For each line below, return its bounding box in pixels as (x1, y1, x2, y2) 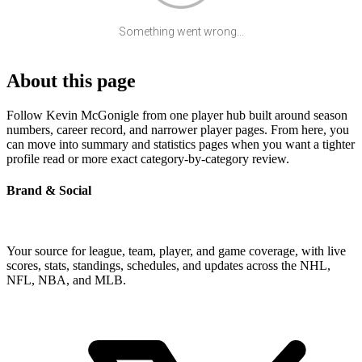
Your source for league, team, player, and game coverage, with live (6, 244, 346, 259)
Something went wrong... (118, 24, 244, 38)
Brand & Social (6, 183, 91, 197)
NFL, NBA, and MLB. (6, 273, 126, 288)
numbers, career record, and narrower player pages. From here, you (6, 122, 349, 137)
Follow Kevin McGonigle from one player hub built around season (6, 107, 347, 122)
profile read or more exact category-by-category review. (6, 151, 289, 166)
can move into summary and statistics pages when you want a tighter (6, 137, 355, 151)
